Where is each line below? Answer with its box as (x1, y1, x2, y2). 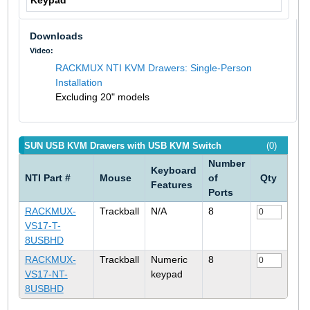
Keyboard (150, 165, 197, 176)
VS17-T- (24, 220, 61, 232)
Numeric (150, 254, 188, 266)
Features (150, 179, 192, 191)
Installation (55, 77, 102, 89)
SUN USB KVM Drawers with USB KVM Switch (24, 140, 221, 152)
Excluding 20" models (55, 91, 149, 103)
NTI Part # (24, 172, 71, 184)
